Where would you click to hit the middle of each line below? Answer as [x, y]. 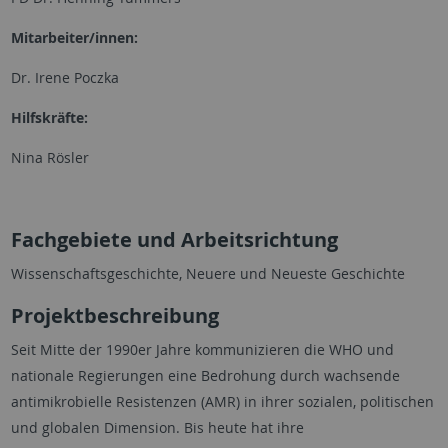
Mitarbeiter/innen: [74, 38]
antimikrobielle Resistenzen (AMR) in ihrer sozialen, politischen [222, 402]
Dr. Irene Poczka [64, 78]
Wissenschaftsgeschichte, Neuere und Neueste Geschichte [207, 274]
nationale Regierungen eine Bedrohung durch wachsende [205, 376]
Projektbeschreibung [114, 316]
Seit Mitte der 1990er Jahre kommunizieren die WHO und [202, 350]
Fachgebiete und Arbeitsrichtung [174, 240]
